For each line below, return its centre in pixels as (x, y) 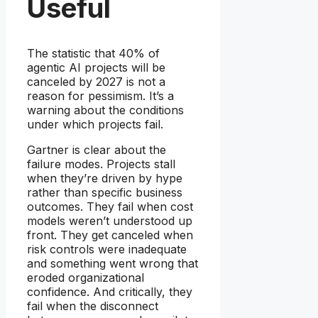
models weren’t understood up (110, 221)
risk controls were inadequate (107, 250)
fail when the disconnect (93, 306)
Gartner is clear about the (97, 150)
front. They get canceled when (110, 235)
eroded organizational (86, 278)
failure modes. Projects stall (101, 164)
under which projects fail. (95, 125)
